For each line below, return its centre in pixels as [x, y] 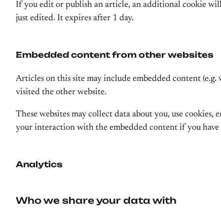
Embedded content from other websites [115, 55]
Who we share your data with [96, 200]
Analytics [39, 164]
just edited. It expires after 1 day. [75, 18]
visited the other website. [61, 92]
